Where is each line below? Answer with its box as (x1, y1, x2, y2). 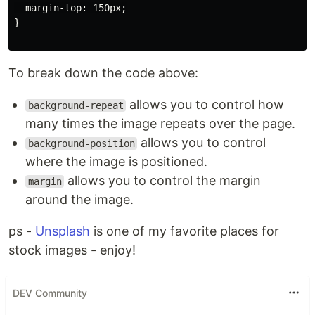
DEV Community (13, 286, 87, 299)
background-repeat (27, 100, 124, 111)
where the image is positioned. (25, 154, 207, 169)
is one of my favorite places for (90, 224, 279, 238)
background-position (27, 138, 135, 149)
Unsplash (35, 224, 90, 238)
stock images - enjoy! (8, 243, 136, 257)
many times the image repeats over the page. (25, 116, 295, 131)
